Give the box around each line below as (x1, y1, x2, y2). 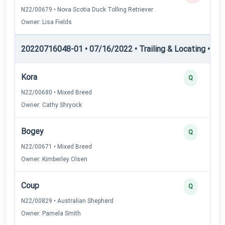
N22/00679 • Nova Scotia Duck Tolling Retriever (21, 6, 153, 13)
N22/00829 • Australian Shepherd (21, 197, 114, 204)
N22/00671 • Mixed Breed (21, 143, 92, 150)
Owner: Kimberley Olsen (21, 155, 87, 163)
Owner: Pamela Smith (21, 209, 81, 217)
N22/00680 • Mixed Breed (21, 88, 92, 96)
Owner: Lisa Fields (21, 18, 72, 26)
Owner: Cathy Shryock (21, 101, 82, 108)
